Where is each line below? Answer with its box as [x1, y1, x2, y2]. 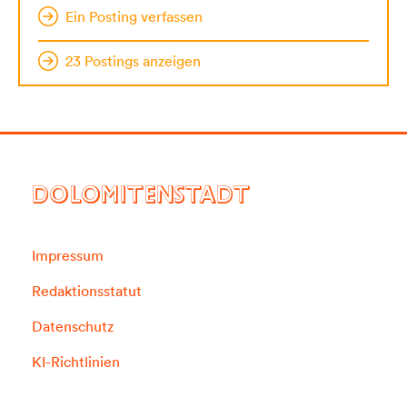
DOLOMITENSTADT [32, 186, 250, 211]
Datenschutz [32, 316, 114, 335]
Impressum [32, 245, 104, 264]
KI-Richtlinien [32, 352, 120, 371]
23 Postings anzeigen [65, 51, 201, 70]
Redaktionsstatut [32, 281, 142, 300]
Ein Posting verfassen [65, 6, 203, 25]
